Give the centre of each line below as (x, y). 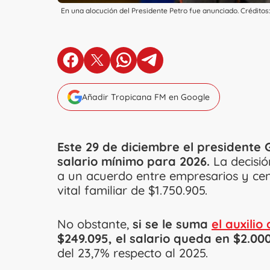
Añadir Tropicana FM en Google (146, 97)
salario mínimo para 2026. (133, 161)
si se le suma (172, 224)
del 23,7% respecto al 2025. (133, 253)
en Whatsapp (153, 65)
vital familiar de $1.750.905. (132, 190)
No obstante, (95, 224)
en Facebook (99, 65)
